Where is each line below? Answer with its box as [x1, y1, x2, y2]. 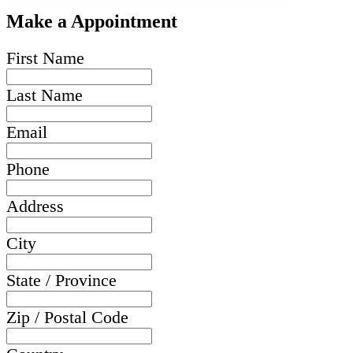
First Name [6, 47, 84, 68]
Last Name [6, 84, 83, 105]
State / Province [6, 269, 117, 290]
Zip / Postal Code [6, 307, 128, 327]
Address [6, 195, 64, 216]
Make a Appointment [6, 11, 177, 32]
